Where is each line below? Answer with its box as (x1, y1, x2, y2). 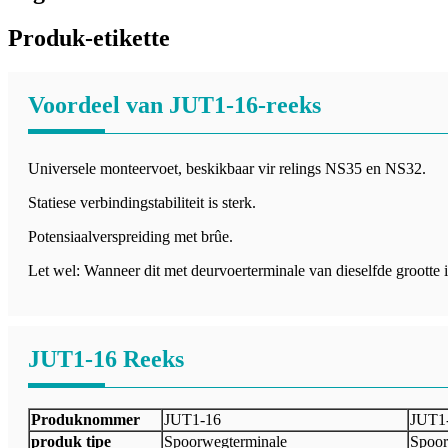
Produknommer (31, 411, 140, 429)
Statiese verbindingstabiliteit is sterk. (28, 194, 256, 212)
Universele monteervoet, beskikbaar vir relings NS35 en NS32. (28, 160, 426, 178)
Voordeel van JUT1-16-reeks (28, 92, 321, 119)
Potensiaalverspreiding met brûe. (28, 228, 233, 246)
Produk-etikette (8, 25, 170, 52)
